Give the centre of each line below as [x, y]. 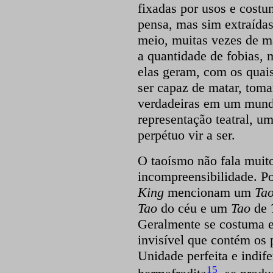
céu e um [204, 208]
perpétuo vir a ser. [186, 135]
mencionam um [209, 193]
